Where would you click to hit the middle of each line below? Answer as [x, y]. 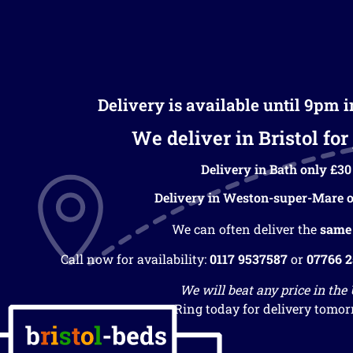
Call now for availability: [135, 259]
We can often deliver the [246, 229]
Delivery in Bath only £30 [276, 169]
